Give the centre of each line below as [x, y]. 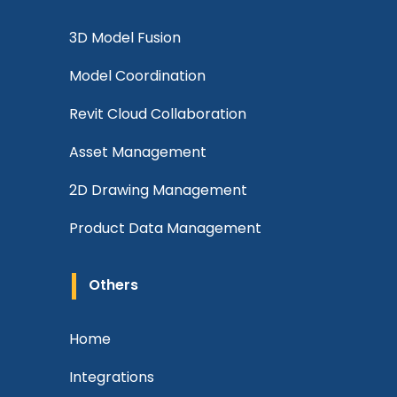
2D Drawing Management [158, 190]
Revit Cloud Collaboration [158, 114]
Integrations [112, 377]
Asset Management [138, 152]
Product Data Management [165, 228]
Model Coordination [137, 76]
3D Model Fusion [125, 38]
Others [113, 285]
